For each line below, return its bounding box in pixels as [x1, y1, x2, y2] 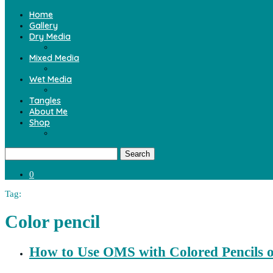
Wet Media [29, 74, 72, 85]
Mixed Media [29, 52, 79, 63]
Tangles [29, 95, 61, 106]
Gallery [29, 20, 58, 31]
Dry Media [29, 31, 71, 42]
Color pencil [5, 211, 100, 232]
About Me [29, 106, 68, 117]
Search [125, 149, 150, 158]
